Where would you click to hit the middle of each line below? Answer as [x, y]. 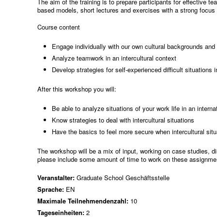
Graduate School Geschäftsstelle [123, 178]
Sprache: [52, 189]
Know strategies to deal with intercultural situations [123, 120]
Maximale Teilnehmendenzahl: [84, 201]
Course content [59, 27]
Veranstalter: [57, 178]
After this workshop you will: [77, 89]
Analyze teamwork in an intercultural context [115, 58]
